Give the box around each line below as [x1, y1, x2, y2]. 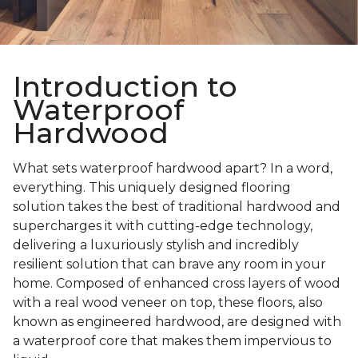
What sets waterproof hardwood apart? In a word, [13, 161, 332, 177]
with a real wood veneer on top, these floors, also [13, 295, 323, 311]
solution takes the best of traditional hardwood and [13, 199, 340, 215]
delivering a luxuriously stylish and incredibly [13, 237, 299, 253]
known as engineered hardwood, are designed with [13, 314, 341, 330]
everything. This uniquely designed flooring [13, 180, 291, 196]
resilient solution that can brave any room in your [13, 257, 326, 272]
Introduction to [13, 69, 237, 105]
